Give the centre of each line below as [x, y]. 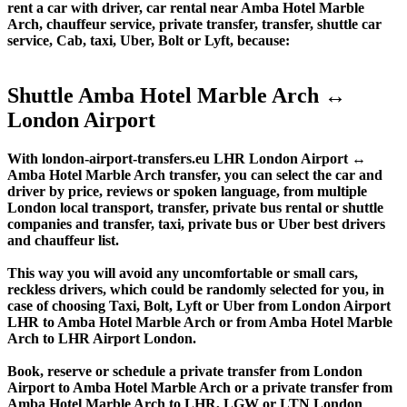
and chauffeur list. [63, 240]
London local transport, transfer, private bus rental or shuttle [195, 207]
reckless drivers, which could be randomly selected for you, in [196, 289]
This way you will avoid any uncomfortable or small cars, [183, 273]
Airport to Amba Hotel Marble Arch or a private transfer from [200, 387]
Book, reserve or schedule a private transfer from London [185, 371]
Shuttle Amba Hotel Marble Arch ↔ [177, 95]
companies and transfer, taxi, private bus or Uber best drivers [196, 223]
